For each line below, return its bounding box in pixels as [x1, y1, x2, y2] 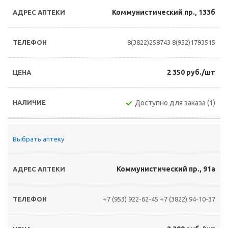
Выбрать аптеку [13, 135, 64, 142]
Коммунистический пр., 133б [112, 8, 215, 16]
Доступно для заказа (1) [135, 99, 215, 107]
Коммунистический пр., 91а [117, 165, 215, 173]
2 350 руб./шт [167, 68, 215, 76]
